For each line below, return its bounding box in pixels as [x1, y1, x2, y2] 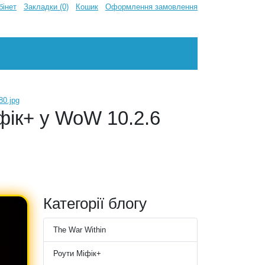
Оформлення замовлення [105, 2, 198, 11]
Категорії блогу [43, 195, 147, 213]
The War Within [53, 225, 106, 235]
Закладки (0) [24, 2, 69, 11]
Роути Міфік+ [53, 249, 101, 258]
